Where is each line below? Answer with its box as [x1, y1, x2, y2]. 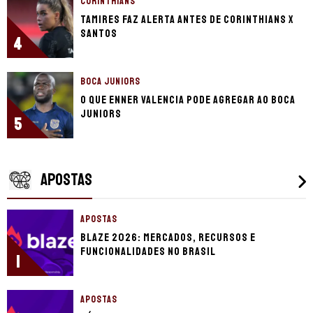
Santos [80, 27, 117, 41]
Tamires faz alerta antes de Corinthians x [80, 13, 293, 27]
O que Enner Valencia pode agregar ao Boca [80, 93, 296, 108]
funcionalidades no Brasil [80, 245, 216, 259]
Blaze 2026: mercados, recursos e [80, 231, 256, 245]
